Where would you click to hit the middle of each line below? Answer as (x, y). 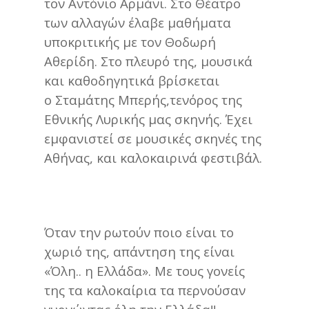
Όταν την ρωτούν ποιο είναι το (139, 232)
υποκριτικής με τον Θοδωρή (130, 41)
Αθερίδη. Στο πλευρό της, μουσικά (148, 61)
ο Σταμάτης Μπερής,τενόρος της (143, 99)
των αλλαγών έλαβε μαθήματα (138, 22)
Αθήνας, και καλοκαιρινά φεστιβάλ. (153, 157)
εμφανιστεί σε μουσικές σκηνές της (153, 138)
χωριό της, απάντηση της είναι (139, 251)
